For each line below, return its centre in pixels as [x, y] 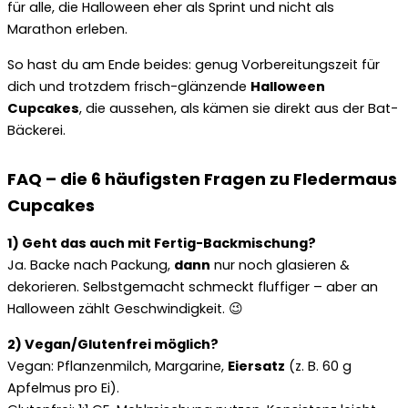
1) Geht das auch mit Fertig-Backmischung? [162, 244]
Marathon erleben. [67, 30]
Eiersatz [256, 366]
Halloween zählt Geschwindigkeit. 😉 [125, 309]
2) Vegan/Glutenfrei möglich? [113, 344]
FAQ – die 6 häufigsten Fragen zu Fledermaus [202, 178]
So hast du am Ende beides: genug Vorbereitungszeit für [194, 64]
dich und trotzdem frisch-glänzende [129, 86]
